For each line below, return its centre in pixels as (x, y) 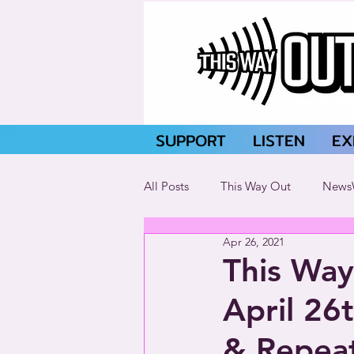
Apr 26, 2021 (254, 242)
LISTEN (279, 140)
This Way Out (256, 186)
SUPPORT (191, 140)
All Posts (166, 186)
